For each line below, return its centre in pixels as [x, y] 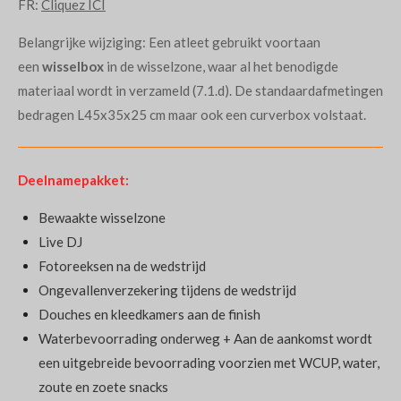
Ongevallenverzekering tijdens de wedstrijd [167, 290]
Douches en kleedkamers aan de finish [149, 314]
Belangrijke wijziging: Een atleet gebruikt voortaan [169, 42]
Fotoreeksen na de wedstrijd [122, 265]
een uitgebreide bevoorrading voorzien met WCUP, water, [209, 362]
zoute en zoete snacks [103, 386]
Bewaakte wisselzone [102, 217]
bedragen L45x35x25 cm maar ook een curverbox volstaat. [192, 114]
